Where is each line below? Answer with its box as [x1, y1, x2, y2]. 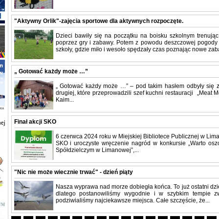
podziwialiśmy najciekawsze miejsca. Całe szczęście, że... [55, 197, 210, 204]
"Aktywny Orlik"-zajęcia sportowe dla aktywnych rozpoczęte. [14, 18, 183, 25]
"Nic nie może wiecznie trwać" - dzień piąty [14, 169, 133, 176]
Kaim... [55, 96, 74, 104]
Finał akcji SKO [14, 118, 56, 126]
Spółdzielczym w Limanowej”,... [55, 147, 139, 154]
